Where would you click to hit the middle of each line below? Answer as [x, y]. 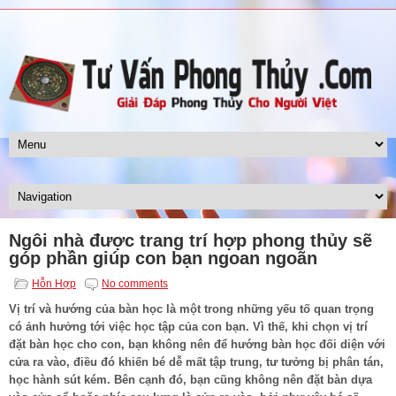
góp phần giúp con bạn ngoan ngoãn [163, 258]
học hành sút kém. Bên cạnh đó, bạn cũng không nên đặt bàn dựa [190, 379]
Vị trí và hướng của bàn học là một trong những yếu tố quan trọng [191, 308]
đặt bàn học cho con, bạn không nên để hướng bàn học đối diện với [197, 344]
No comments [135, 283]
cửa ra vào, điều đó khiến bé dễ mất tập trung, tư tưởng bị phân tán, [196, 362]
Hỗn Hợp [54, 283]
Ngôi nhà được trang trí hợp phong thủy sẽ [190, 240]
